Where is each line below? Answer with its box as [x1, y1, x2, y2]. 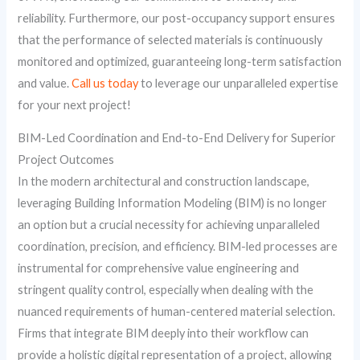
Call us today [72, 76, 139, 90]
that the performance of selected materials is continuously [18, 32, 323, 47]
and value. [18, 76, 72, 90]
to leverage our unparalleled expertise [138, 76, 339, 90]
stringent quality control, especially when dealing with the [18, 283, 314, 297]
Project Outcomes [18, 153, 115, 167]
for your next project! [18, 97, 132, 112]
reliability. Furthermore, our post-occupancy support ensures [18, 10, 336, 25]
